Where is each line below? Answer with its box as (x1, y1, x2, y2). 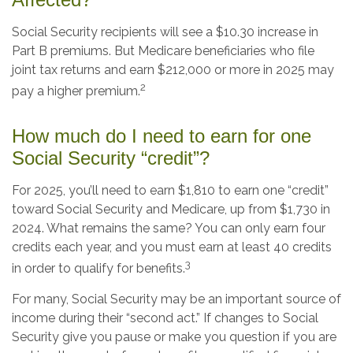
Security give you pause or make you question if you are (12, 329, 336, 344)
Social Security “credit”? (12, 147, 210, 169)
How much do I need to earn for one (12, 124, 311, 147)
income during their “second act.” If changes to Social (12, 310, 318, 325)
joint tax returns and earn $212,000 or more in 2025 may (12, 62, 334, 78)
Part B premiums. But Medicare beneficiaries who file (12, 43, 314, 59)
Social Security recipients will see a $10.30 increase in (12, 24, 318, 40)
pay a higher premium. (12, 84, 140, 99)
